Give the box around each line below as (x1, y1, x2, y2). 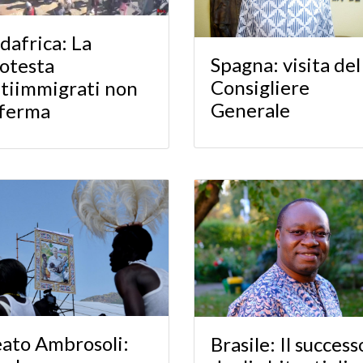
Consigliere (211, 75, 310, 99)
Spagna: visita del (211, 52, 361, 76)
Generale (211, 97, 290, 122)
